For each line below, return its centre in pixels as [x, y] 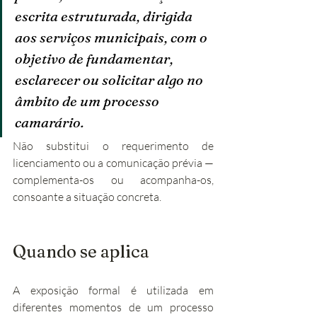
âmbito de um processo [88, 101]
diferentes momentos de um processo [113, 307]
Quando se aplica [81, 252]
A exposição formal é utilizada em [113, 290]
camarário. [50, 122]
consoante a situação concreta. [87, 197]
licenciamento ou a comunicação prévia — [113, 163]
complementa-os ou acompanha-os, [113, 180]
